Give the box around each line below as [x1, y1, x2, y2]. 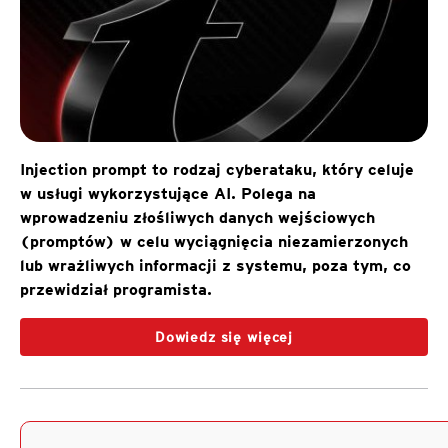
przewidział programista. [20, 279, 212, 299]
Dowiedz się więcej [154, 328, 294, 345]
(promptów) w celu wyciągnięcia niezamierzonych [20, 231, 408, 251]
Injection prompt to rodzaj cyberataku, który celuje [20, 159, 414, 179]
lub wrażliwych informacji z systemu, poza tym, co [20, 255, 411, 275]
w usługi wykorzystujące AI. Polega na [20, 183, 316, 203]
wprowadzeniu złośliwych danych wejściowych [20, 207, 375, 227]
